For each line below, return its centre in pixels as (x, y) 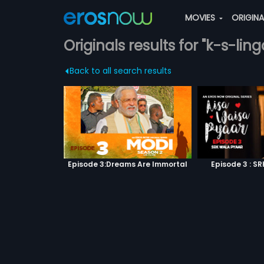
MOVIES (201, 18)
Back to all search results (120, 71)
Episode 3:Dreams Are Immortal (127, 164)
